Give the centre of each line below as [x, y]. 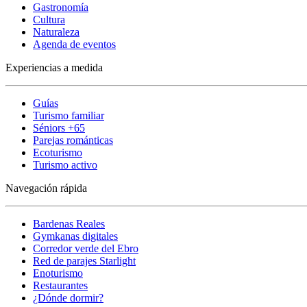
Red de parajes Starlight [84, 260]
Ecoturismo [58, 152]
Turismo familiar [69, 115]
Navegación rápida [46, 188]
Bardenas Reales [69, 223]
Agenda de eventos [74, 44]
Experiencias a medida [54, 67]
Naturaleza [56, 32]
